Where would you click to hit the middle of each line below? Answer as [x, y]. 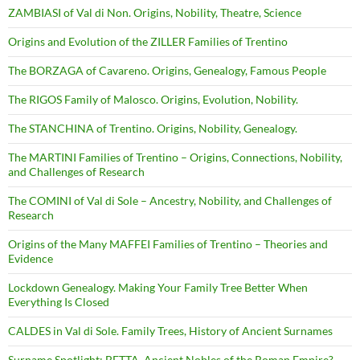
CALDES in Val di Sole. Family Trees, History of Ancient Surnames [170, 330]
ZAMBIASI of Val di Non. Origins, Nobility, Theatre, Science [155, 12]
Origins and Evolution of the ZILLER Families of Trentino [148, 41]
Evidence [31, 258]
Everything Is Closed [59, 301]
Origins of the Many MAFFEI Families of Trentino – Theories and [168, 243]
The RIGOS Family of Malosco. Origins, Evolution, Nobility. [153, 99]
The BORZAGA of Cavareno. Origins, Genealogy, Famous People [167, 70]
